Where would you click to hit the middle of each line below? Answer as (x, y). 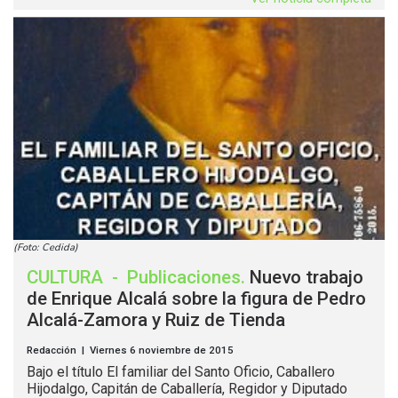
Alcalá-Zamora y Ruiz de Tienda (156, 320)
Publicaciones (184, 278)
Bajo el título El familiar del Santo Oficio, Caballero (181, 372)
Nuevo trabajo (306, 278)
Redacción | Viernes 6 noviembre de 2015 (130, 350)
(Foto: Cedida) (46, 248)
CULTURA (67, 278)
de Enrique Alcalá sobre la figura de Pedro (196, 299)
